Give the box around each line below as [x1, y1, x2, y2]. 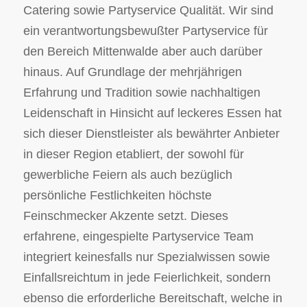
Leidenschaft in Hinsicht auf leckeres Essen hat [23, 106, 282, 121]
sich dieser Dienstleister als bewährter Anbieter [23, 127, 280, 141]
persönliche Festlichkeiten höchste [23, 188, 212, 203]
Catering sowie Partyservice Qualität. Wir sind [23, 3, 273, 18]
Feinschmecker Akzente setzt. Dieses [23, 209, 228, 223]
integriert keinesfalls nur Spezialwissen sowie [23, 250, 270, 265]
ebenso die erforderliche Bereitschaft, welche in [23, 291, 282, 306]
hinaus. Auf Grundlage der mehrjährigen [23, 65, 242, 79]
